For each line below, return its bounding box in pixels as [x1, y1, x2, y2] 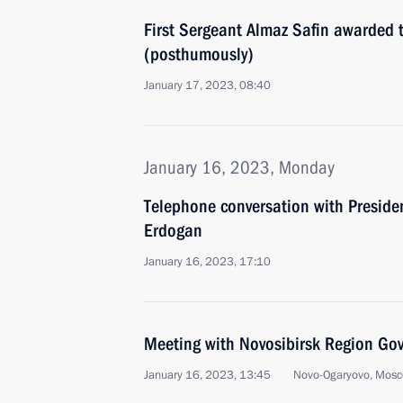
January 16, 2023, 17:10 [144, 254, 271, 270]
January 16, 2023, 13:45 [144, 367, 271, 383]
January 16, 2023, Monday [144, 157, 335, 178]
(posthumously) [144, 43, 254, 65]
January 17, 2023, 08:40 [144, 77, 271, 94]
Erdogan [144, 219, 202, 241]
